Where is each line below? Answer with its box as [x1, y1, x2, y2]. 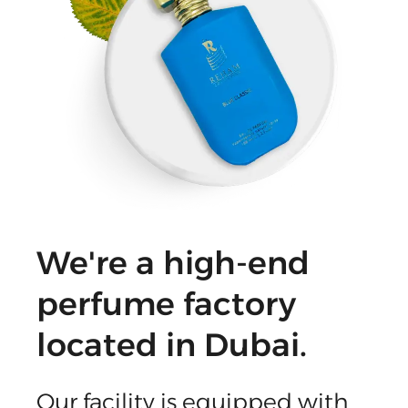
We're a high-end [36, 242, 310, 282]
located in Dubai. [36, 324, 307, 364]
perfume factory [36, 283, 296, 323]
